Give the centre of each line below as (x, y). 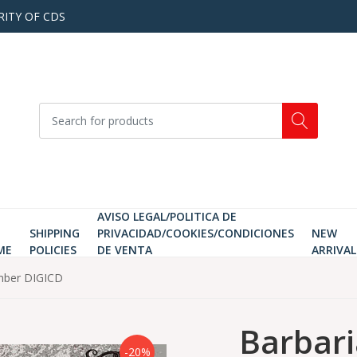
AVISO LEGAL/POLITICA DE (167, 216)
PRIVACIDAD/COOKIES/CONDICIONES (195, 233)
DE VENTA (124, 250)
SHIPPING (54, 233)
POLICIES (53, 250)
